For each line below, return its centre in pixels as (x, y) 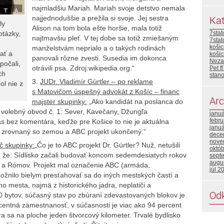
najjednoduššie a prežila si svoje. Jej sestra (100, 18)
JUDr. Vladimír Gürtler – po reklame (96, 82)
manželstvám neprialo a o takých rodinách (99, 48)
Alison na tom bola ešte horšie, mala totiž (97, 28)
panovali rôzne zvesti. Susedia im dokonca (99, 58)
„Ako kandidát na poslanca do (135, 102)
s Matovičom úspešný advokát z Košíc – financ (106, 92)
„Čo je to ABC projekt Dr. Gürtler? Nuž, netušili (107, 145)
